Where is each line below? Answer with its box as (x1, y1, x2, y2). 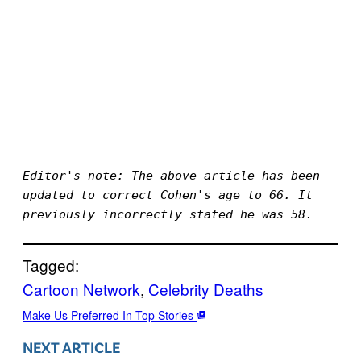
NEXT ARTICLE (23, 337, 120, 356)
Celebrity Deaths (148, 277, 263, 300)
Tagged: (23, 253, 79, 276)
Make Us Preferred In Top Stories (23, 306, 197, 323)
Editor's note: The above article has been (23, 168, 320, 183)
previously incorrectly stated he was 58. (23, 206, 313, 222)
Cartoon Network (23, 277, 140, 300)
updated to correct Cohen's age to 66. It (23, 187, 313, 202)
